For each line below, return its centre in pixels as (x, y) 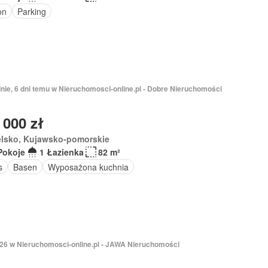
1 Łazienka (61, 152)
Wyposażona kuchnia (88, 167)
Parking (31, 11)
